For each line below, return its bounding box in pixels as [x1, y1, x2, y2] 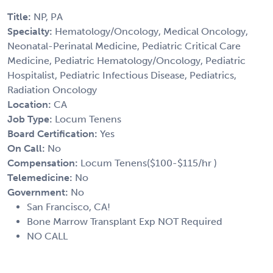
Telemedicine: [7, 171, 75, 183]
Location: [7, 98, 54, 110]
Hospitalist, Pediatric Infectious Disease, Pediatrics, [7, 69, 236, 81]
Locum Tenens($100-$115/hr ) [80, 157, 217, 169]
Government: [7, 186, 71, 198]
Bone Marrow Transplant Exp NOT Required [27, 215, 222, 227]
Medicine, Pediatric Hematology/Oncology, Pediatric [7, 54, 246, 66]
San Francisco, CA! [27, 200, 110, 213]
